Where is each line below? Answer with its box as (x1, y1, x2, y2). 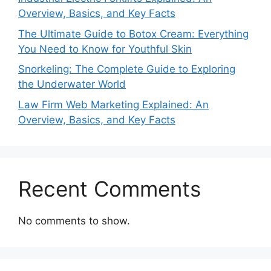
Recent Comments (18, 175, 201, 201)
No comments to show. (18, 214, 130, 227)
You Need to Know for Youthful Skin (18, 42, 192, 55)
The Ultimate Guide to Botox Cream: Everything (18, 27, 249, 40)
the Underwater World (18, 78, 126, 91)
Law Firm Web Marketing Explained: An (18, 98, 209, 111)
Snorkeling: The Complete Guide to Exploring (18, 63, 235, 76)
